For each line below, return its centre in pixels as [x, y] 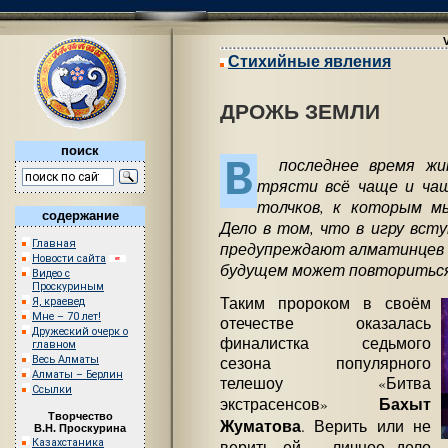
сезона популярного [325, 363]
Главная [54, 243]
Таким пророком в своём [325, 303]
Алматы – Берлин [77, 374]
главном [54, 344]
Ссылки [52, 389]
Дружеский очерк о [80, 331]
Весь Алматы [65, 359]
